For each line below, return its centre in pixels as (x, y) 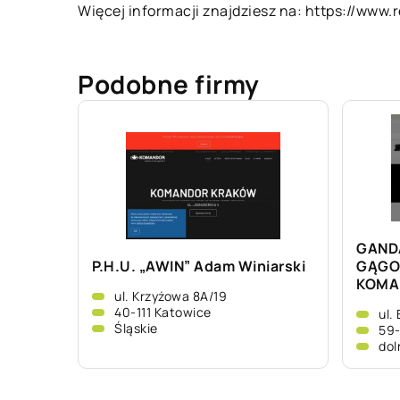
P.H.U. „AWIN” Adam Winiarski (199, 266)
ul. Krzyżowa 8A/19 (171, 296)
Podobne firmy (169, 84)
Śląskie (136, 328)
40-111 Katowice (163, 312)
